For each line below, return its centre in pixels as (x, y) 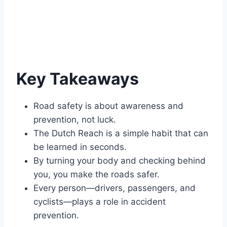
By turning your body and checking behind (120, 161)
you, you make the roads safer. (97, 175)
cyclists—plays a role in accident (100, 202)
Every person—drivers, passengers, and (115, 188)
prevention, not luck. (75, 120)
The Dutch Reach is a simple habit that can (121, 134)
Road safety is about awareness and (108, 106)
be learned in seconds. (80, 147)
